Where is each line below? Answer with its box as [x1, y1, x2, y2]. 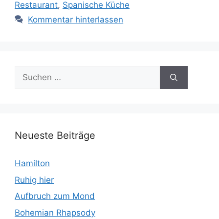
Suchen [14, 66, 44, 77]
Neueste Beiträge [15, 130, 95, 142]
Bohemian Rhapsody [15, 207, 95, 218]
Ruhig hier [15, 175, 54, 185]
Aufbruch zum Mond [15, 191, 95, 201]
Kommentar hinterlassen [28, 15, 124, 25]
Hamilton [15, 158, 50, 169]
